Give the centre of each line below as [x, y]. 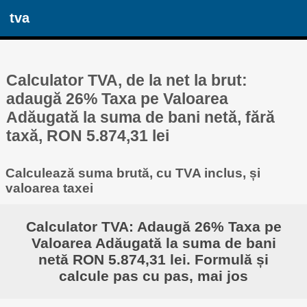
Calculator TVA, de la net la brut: [127, 80]
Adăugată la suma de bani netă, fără [141, 117]
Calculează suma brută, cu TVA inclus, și [133, 173]
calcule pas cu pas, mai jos [153, 276]
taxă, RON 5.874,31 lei [88, 135]
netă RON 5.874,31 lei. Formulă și [153, 260]
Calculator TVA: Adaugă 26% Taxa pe [153, 227]
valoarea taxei [49, 188]
